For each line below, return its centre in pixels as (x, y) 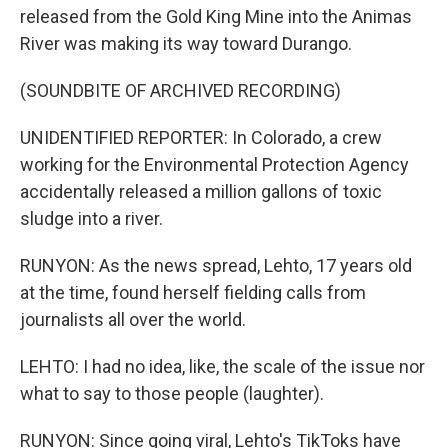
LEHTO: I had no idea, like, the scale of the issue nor (222, 366)
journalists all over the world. (133, 319)
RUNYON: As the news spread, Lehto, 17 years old (216, 265)
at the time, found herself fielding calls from (193, 292)
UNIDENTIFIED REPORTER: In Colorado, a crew (201, 137)
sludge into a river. (91, 218)
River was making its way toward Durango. (186, 43)
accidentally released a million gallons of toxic (201, 191)
